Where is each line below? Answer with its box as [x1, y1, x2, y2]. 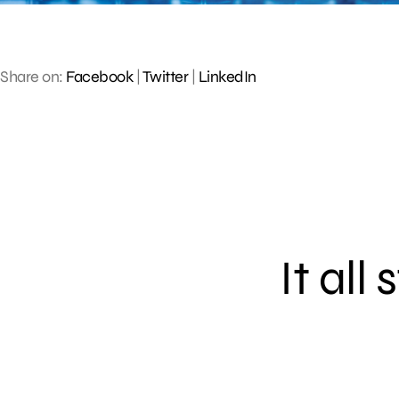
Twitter [142, 66, 188, 86]
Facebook [66, 66, 133, 86]
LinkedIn [198, 66, 256, 86]
